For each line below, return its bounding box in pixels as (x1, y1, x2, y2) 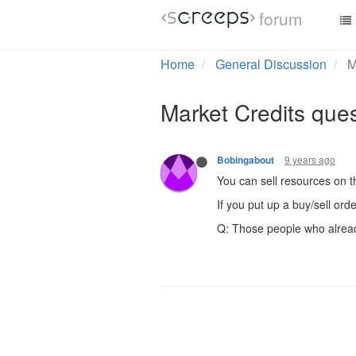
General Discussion (215, 55, 327, 73)
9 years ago (284, 153, 335, 166)
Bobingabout (217, 153, 274, 167)
